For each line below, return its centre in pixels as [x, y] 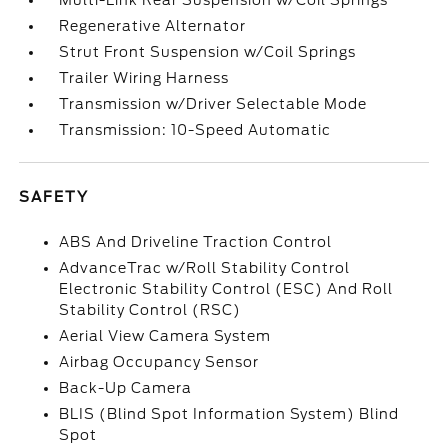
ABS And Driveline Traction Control [196, 242]
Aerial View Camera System [165, 336]
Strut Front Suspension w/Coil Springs [208, 52]
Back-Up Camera [126, 388]
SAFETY [54, 197]
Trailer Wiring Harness [144, 78]
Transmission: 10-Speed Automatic [195, 130]
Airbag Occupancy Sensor [159, 362]
